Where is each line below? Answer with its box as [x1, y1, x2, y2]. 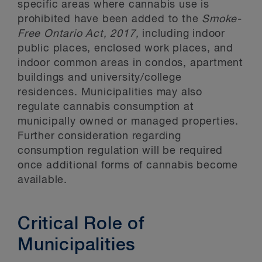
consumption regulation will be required [18, 146, 223, 156]
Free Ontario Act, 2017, [18, 29, 143, 39]
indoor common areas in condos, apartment [18, 58, 243, 68]
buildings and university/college [18, 73, 182, 83]
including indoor [142, 29, 226, 39]
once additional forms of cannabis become [18, 160, 238, 171]
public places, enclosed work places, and [18, 43, 233, 54]
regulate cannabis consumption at [18, 102, 194, 112]
